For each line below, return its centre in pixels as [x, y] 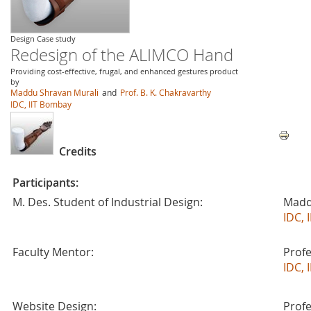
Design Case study [43, 39]
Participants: [45, 183]
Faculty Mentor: [53, 252]
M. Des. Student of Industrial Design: [108, 202]
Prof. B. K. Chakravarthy [166, 92]
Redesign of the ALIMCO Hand [122, 55]
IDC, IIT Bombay [41, 104]
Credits [78, 151]
